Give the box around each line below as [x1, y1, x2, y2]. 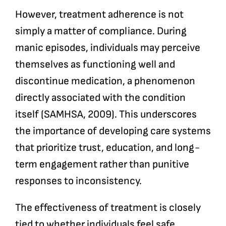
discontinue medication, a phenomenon [15, 75, 195, 88]
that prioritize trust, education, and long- [15, 141, 200, 154]
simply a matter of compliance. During [15, 25, 187, 38]
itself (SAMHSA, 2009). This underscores [15, 108, 197, 121]
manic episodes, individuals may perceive [15, 41, 200, 54]
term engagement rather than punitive [15, 158, 189, 171]
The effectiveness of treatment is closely [15, 201, 201, 214]
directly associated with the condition [15, 91, 186, 104]
